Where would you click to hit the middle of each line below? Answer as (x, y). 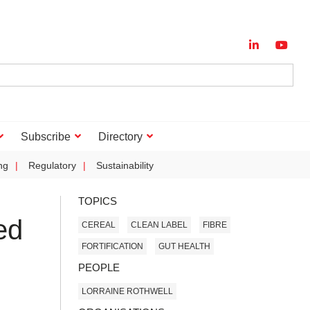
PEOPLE (99, 267)
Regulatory (52, 165)
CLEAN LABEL (159, 225)
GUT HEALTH (184, 246)
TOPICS (98, 201)
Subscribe (46, 137)
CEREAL (99, 225)
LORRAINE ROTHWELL (127, 291)
